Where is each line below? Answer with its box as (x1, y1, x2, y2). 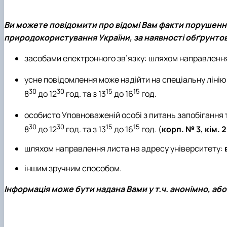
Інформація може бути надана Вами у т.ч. (4, 183, 170, 195)
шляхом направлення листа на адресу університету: (24, 143, 224, 155)
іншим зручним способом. (24, 162, 122, 174)
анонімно (170, 183, 208, 195)
